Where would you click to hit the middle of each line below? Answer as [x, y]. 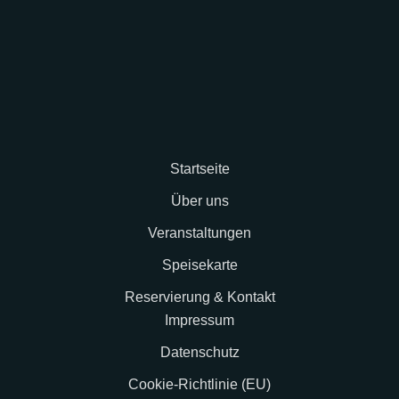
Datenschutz [199, 352]
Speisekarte [199, 265]
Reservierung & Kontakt [199, 297]
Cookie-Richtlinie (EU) [199, 384]
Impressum [199, 320]
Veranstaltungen [199, 233]
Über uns [199, 201]
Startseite [199, 169]
